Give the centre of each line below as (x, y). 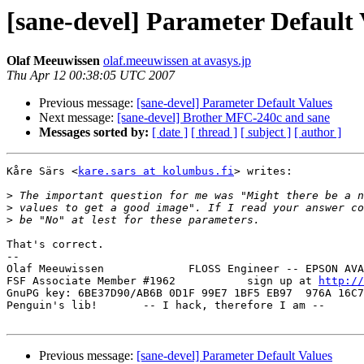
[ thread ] (214, 132)
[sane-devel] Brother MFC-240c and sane (223, 118)
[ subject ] (266, 132)
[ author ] (318, 132)
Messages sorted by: (94, 132)
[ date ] (170, 132)
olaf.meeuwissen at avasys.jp (177, 61)
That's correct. (55, 245)
